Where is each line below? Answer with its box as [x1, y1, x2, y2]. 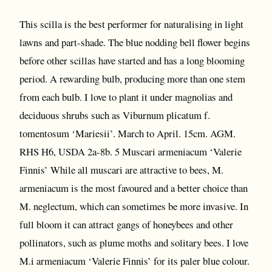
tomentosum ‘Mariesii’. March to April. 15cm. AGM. [19, 126, 236, 140]
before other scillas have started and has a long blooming [19, 53, 245, 67]
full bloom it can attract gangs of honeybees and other [19, 217, 233, 231]
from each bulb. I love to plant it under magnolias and [19, 90, 233, 104]
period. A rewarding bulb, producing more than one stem [19, 72, 245, 86]
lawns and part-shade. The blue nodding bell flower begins [19, 35, 250, 49]
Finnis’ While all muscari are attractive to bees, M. [19, 163, 223, 177]
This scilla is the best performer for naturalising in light [19, 17, 243, 31]
